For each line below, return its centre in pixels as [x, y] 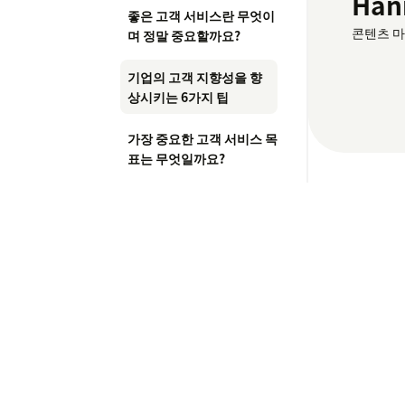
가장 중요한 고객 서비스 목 [202, 139]
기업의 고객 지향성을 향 [195, 77]
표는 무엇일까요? [176, 159]
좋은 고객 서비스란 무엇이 [201, 16]
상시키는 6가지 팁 [178, 97]
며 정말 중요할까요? [184, 36]
